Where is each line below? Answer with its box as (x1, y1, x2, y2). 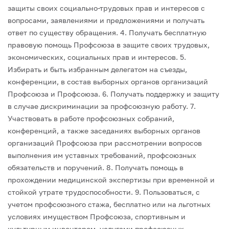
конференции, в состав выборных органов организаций (8, 77, 208, 86)
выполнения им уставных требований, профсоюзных (8, 151, 196, 159)
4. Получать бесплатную (118, 28, 207, 37)
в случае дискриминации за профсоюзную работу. (8, 102, 188, 110)
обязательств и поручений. (8, 163, 104, 172)
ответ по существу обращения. (8, 28, 118, 37)
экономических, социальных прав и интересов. (8, 53, 178, 61)
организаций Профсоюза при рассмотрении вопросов (8, 139, 202, 147)
